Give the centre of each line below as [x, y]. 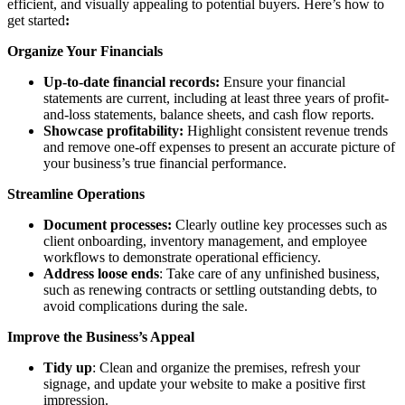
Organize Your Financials [85, 51]
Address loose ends [101, 273]
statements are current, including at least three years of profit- [216, 98]
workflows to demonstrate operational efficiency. [182, 257]
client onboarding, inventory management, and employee [205, 240]
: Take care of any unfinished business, [269, 273]
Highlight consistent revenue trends [287, 130]
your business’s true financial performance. [165, 163]
